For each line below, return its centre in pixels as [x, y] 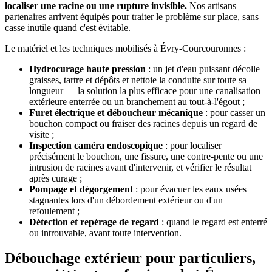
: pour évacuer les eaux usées [190, 189]
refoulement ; [54, 211]
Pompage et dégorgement [81, 189]
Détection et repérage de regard [94, 222]
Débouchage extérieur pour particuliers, [130, 258]
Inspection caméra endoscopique [96, 145]
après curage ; [56, 178]
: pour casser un [234, 112]
